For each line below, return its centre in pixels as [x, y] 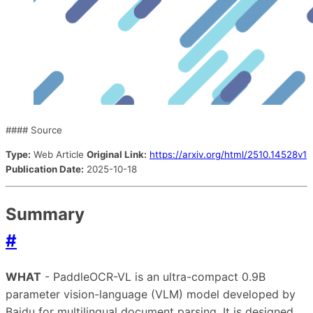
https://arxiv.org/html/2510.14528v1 [228, 155]
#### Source [34, 130]
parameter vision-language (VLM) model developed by [151, 294]
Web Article [59, 155]
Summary [45, 214]
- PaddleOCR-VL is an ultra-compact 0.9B [153, 277]
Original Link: [117, 155]
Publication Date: [45, 169]
